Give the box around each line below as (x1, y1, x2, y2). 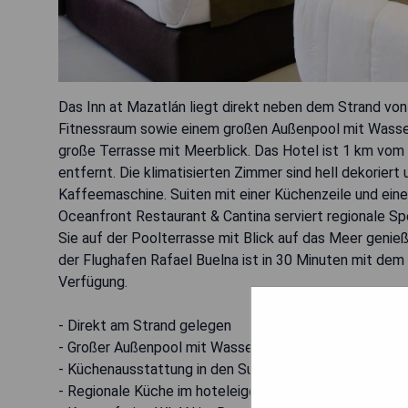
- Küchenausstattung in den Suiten (58, 360, 279, 378)
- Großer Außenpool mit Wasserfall (58, 338, 279, 356)
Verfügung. (58, 272, 127, 291)
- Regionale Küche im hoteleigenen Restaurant (58, 382, 354, 400)
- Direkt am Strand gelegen (58, 316, 231, 334)
